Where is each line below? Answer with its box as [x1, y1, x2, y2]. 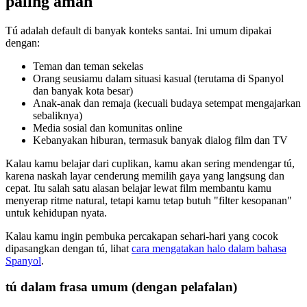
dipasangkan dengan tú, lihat [5, 242, 132, 254]
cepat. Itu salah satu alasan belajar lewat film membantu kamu [5, 182, 271, 194]
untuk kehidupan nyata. [5, 206, 107, 219]
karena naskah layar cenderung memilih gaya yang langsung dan [5, 169, 284, 182]
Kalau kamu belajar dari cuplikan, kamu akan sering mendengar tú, [5, 157, 295, 169]
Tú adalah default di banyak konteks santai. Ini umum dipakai [5, 24, 271, 36]
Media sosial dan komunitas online [33, 121, 182, 134]
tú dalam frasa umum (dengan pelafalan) [5, 280, 237, 295]
